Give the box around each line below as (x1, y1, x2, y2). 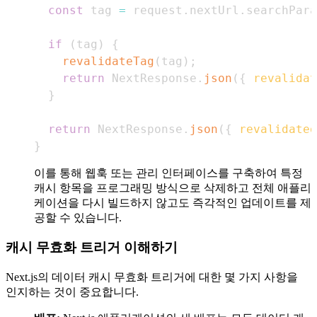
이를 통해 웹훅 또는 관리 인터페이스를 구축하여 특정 (34, 166, 303, 179)
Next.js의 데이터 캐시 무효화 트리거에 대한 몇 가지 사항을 (6, 270, 298, 283)
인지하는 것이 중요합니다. (6, 285, 139, 298)
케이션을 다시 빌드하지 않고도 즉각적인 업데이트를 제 (34, 196, 311, 209)
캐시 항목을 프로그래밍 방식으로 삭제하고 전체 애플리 (34, 181, 311, 194)
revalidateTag (62, 54, 154, 68)
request (126, 3, 183, 17)
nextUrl (190, 3, 239, 17)
